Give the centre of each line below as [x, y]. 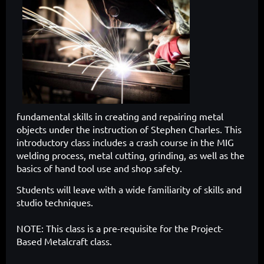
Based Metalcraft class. [64, 241]
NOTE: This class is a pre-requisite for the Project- [120, 228]
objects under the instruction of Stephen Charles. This [129, 129]
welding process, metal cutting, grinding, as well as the [131, 155]
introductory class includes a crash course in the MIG [125, 142]
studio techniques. [55, 202]
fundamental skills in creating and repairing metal [120, 116]
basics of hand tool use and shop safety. [99, 168]
